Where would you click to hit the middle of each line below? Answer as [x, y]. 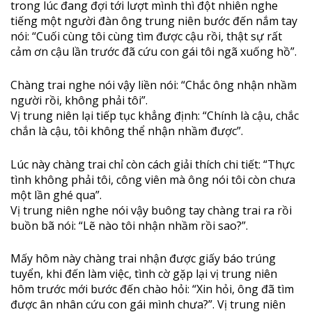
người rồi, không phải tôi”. [79, 100]
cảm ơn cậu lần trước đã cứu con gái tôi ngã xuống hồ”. [154, 52]
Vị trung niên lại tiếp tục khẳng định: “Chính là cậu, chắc [155, 115]
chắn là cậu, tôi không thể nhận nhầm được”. [127, 131]
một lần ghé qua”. [56, 195]
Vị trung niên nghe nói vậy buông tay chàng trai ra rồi [151, 210]
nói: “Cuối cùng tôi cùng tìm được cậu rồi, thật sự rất [146, 37]
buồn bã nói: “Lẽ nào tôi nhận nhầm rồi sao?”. [129, 225]
